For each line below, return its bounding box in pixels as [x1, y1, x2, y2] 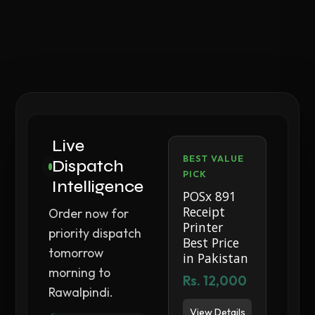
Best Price [183, 234, 240, 251]
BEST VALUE [183, 153, 245, 164]
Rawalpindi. [49, 284, 114, 300]
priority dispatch [49, 225, 142, 241]
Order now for [49, 205, 129, 221]
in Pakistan [183, 250, 249, 266]
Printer [183, 219, 224, 236]
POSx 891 [183, 188, 237, 205]
